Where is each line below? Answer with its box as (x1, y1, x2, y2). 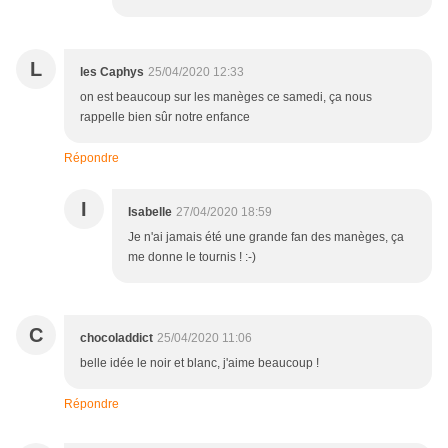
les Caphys (80, 64, 144, 79)
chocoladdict (80, 330, 153, 345)
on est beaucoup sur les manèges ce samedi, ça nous (80, 89, 372, 104)
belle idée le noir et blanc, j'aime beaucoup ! (80, 355, 319, 370)
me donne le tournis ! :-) (128, 249, 256, 264)
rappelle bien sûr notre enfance (80, 109, 250, 124)
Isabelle (128, 204, 172, 219)
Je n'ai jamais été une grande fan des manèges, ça (128, 229, 404, 244)
